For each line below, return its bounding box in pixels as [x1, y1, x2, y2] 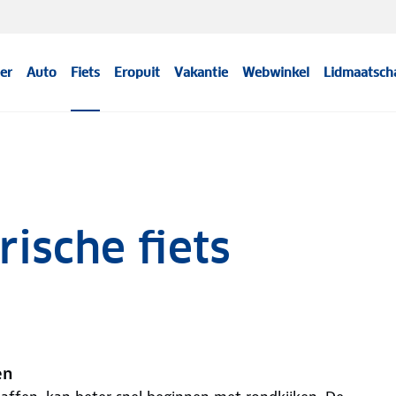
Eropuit [114, 65, 161, 80]
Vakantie [174, 65, 229, 80]
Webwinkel [242, 65, 310, 80]
